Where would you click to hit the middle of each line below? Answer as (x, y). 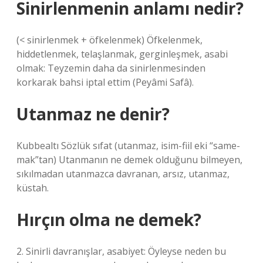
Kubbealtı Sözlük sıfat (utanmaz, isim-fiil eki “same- (128, 146)
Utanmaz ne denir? (93, 114)
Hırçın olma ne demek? (109, 220)
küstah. (33, 188)
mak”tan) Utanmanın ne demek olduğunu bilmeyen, (129, 160)
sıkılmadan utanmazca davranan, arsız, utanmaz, (123, 174)
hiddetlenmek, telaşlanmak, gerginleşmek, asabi (122, 54)
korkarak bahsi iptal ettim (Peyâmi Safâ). (105, 82)
